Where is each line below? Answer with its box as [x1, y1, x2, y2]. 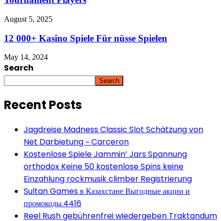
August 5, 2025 [4, 14, 52, 23]
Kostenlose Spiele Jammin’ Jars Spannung [24, 148, 187, 160]
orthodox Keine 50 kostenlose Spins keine [24, 161, 184, 173]
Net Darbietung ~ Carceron [24, 136, 129, 148]
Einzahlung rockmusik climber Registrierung [24, 173, 192, 185]
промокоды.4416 [24, 198, 81, 210]
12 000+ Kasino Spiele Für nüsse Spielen [4, 33, 167, 43]
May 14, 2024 [4, 53, 48, 62]
